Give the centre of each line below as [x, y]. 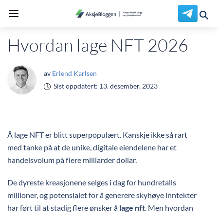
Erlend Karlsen [74, 73]
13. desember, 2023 [128, 86]
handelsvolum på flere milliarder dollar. [72, 160]
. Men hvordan [169, 208]
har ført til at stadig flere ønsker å [63, 208]
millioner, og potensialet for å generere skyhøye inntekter [102, 195]
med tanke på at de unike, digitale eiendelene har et [92, 147]
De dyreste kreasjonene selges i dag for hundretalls [92, 182]
